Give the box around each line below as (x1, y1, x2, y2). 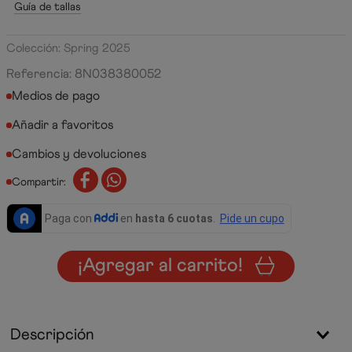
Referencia (6, 66, 69, 81)
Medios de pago (12, 88, 100, 103)
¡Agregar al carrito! (78, 254, 243, 277)
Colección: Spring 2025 (6, 41, 130, 55)
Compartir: (12, 174, 66, 189)
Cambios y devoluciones (12, 146, 146, 161)
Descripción (10, 325, 94, 343)
